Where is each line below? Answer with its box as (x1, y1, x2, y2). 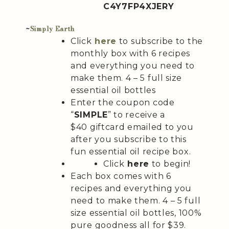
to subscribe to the (117, 36, 203, 47)
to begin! (149, 159, 191, 169)
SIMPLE (74, 110, 108, 120)
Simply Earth (30, 24, 75, 34)
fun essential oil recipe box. (71, 147, 191, 157)
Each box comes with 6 (71, 171, 171, 181)
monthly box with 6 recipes (71, 49, 191, 59)
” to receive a (107, 110, 165, 120)
